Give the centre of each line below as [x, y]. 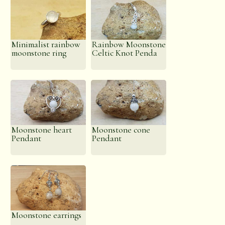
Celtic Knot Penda [125, 53]
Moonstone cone [121, 130]
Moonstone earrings [47, 215]
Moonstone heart [42, 130]
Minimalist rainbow [46, 44]
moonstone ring [39, 53]
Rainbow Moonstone [129, 44]
